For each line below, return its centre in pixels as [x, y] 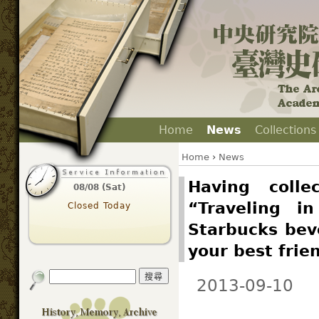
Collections [286, 130]
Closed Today [99, 206]
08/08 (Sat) [99, 187]
